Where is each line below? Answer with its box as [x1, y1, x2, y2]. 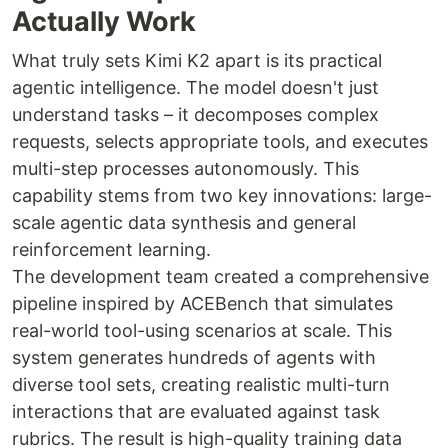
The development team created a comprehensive [12, 266, 429, 287]
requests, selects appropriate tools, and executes [12, 131, 428, 152]
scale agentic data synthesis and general [12, 212, 356, 233]
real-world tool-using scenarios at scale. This [12, 320, 392, 341]
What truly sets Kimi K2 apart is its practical [12, 50, 382, 71]
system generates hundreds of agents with [12, 347, 376, 368]
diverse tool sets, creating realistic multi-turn [12, 374, 390, 395]
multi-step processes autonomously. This [12, 158, 359, 179]
